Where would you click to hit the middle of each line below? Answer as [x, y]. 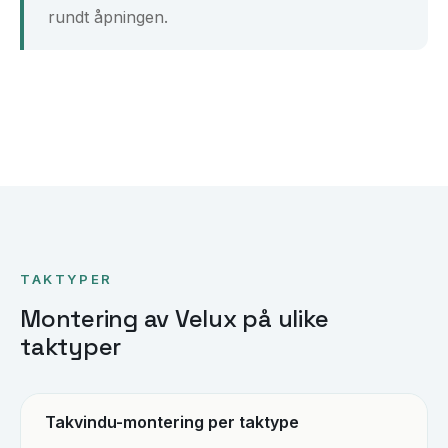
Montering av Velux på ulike [174, 319]
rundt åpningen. [108, 17]
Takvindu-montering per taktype [172, 422]
